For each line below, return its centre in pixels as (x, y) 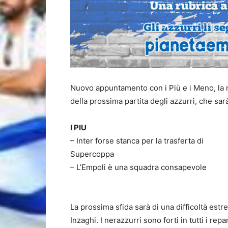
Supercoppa (92, 154)
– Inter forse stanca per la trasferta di (137, 141)
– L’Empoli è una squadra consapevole (138, 167)
